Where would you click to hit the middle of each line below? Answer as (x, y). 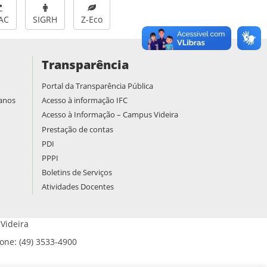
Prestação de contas (77, 129)
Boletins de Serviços (77, 173)
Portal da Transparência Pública (97, 86)
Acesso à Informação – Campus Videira (110, 115)
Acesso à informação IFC (84, 100)
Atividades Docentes (77, 187)
